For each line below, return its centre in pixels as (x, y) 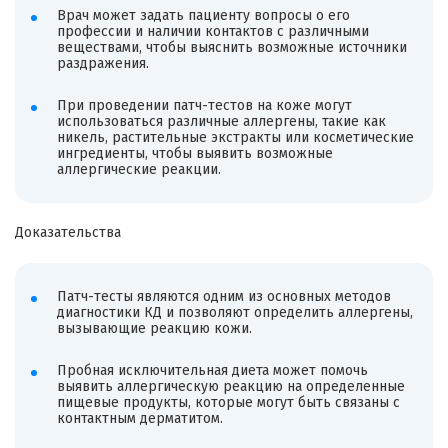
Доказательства (68, 233)
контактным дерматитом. (139, 418)
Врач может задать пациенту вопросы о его (203, 16)
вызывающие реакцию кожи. (154, 329)
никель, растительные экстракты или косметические (235, 137)
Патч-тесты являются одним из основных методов (223, 297)
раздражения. (102, 64)
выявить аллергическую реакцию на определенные (230, 386)
